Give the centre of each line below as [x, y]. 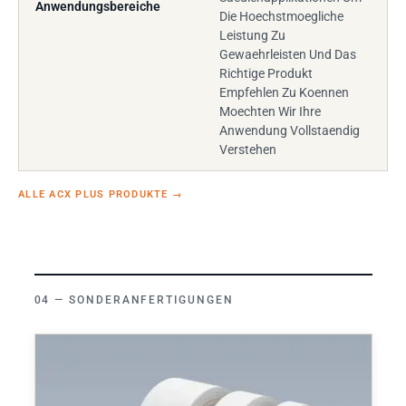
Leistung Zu [252, 35]
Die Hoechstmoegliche [281, 16]
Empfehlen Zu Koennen [284, 92]
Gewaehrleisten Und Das [288, 54]
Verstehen [248, 150]
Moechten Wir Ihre [270, 111]
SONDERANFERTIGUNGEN [151, 300]
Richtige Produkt [266, 73]
